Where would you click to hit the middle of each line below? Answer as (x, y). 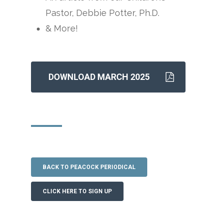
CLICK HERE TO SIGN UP (77, 191)
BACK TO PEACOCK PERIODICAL (89, 167)
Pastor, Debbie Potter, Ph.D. (103, 13)
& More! (62, 28)
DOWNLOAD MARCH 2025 (99, 77)
